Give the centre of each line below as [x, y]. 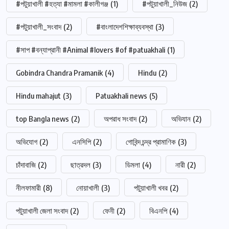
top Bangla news [42, 119]
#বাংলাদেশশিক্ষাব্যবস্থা [125, 27]
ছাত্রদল [81, 165]
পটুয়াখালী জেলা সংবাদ [42, 211]
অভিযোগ [27, 142]
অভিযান [181, 119]
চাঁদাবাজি [26, 165]
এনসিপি [82, 142]
